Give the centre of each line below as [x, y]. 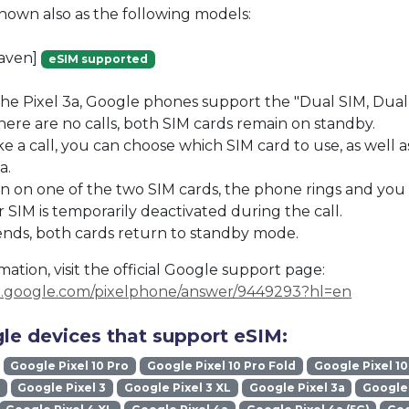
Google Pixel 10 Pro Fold [221, 366]
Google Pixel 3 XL [177, 388]
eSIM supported [98, 59]
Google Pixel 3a [297, 388]
